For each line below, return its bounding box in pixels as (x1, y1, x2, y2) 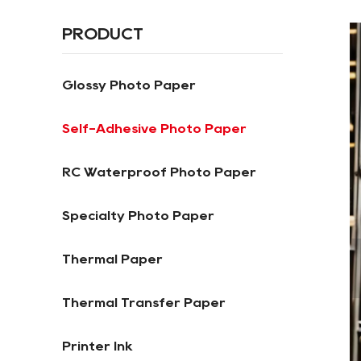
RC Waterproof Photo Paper (62, 166, 256, 178)
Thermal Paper (62, 253, 163, 265)
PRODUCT (62, 27, 143, 41)
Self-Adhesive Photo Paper (62, 122, 247, 135)
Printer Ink (62, 340, 133, 352)
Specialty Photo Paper (62, 210, 214, 222)
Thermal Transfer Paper (62, 297, 226, 309)
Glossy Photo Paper (62, 79, 196, 91)
